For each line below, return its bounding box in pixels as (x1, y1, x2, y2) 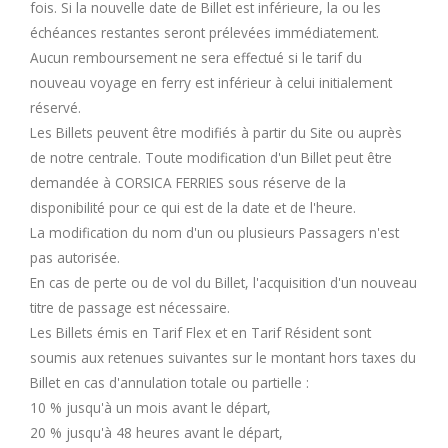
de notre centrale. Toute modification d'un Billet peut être (30, 147, 392, 167)
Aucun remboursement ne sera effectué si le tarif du (30, 47, 362, 67)
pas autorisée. (30, 247, 120, 267)
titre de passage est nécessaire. (30, 297, 230, 317)
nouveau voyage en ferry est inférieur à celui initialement (30, 72, 392, 92)
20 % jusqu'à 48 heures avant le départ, (30, 422, 283, 442)
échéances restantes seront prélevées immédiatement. (30, 22, 379, 42)
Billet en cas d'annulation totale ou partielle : (30, 372, 309, 392)
